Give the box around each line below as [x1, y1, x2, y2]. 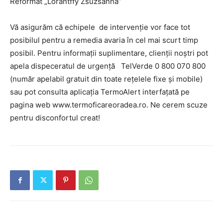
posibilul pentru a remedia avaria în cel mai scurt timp [10, 35, 198, 45]
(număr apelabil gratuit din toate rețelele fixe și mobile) [10, 74, 203, 84]
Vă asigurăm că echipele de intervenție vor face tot [10, 22, 190, 32]
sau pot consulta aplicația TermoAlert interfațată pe [10, 87, 190, 97]
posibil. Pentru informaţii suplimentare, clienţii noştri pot [10, 48, 208, 58]
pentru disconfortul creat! [10, 113, 100, 123]
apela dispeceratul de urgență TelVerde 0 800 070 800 [10, 61, 206, 71]
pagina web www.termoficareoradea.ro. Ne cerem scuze [10, 100, 208, 110]
